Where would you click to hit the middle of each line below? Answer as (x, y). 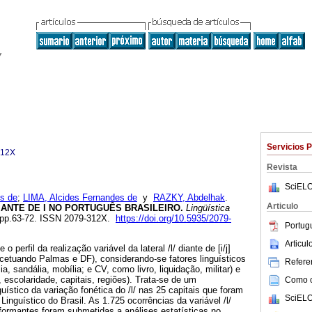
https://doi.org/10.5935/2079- (173, 219)
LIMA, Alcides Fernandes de (80, 198)
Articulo (282, 206)
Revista (282, 167)
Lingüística (206, 208)
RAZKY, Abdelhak (189, 198)
